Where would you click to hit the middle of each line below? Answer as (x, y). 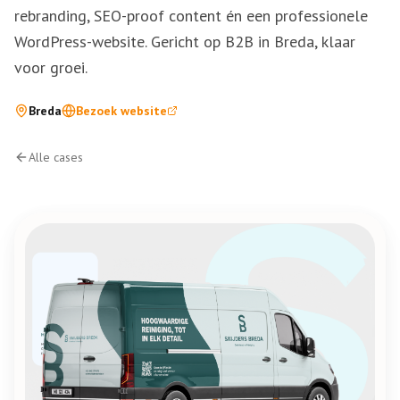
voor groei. (51, 67)
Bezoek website (121, 111)
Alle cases (56, 157)
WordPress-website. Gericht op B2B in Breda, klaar (185, 42)
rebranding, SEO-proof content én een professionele (191, 16)
